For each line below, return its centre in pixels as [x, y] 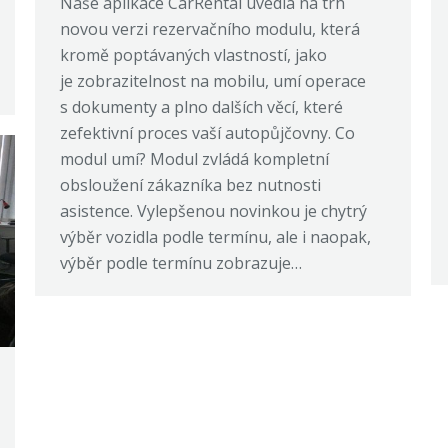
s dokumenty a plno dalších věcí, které [201, 106]
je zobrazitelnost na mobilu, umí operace [213, 80]
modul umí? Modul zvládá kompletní [194, 158]
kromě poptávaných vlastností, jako [193, 54]
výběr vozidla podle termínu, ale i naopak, [215, 236]
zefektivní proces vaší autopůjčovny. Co [207, 132]
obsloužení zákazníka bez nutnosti [190, 184]
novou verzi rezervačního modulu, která [210, 28]
